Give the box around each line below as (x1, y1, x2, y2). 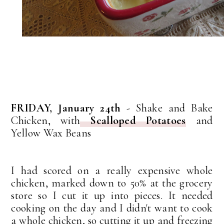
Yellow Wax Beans (11, 126, 91, 140)
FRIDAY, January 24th (11, 101, 121, 115)
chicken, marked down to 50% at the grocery (11, 176, 213, 190)
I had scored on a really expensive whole (11, 164, 213, 177)
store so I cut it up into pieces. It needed (11, 189, 213, 202)
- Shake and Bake (120, 101, 213, 115)
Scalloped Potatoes (80, 114, 186, 127)
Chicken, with (11, 114, 80, 127)
